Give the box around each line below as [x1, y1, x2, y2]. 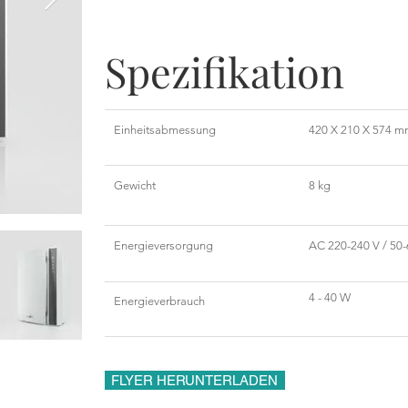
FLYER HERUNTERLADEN [111, 372, 279, 388]
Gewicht [113, 178, 156, 192]
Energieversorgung [113, 239, 213, 252]
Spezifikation [104, 44, 344, 98]
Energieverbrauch [113, 294, 205, 308]
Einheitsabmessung [113, 123, 216, 137]
